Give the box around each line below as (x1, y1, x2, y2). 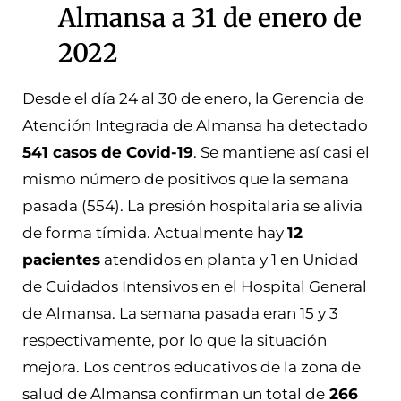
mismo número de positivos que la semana (22, 169, 349, 188)
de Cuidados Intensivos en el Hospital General (22, 277, 367, 295)
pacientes (22, 250, 100, 269)
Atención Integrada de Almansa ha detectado (22, 115, 368, 134)
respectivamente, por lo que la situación (22, 330, 327, 349)
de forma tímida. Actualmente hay (22, 223, 287, 242)
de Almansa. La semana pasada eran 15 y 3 (22, 303, 338, 322)
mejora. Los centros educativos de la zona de (22, 357, 361, 376)
